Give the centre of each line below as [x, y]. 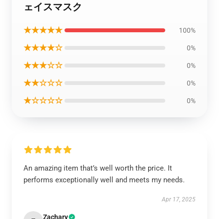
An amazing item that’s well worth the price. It [98, 168]
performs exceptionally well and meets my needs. [105, 180]
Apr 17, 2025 [179, 199]
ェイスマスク [53, 7]
